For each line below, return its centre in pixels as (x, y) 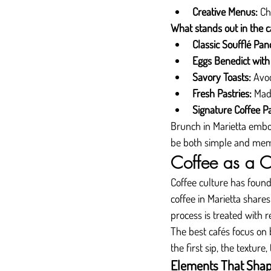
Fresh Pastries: (222, 93)
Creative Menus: (225, 11)
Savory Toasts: (222, 77)
